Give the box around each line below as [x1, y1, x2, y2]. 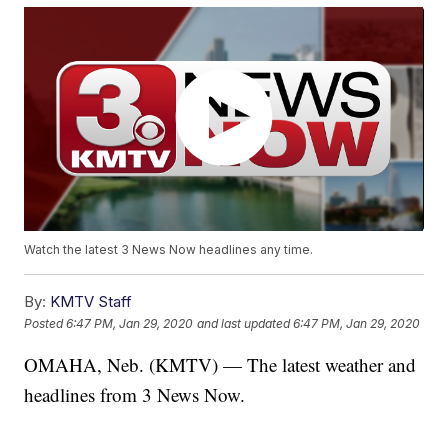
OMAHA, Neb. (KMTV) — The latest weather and [24, 352, 417, 378]
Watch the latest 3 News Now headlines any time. [24, 242, 314, 258]
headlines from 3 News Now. [24, 382, 246, 408]
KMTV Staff [50, 292, 133, 312]
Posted [24, 315, 67, 331]
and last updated [197, 315, 291, 331]
